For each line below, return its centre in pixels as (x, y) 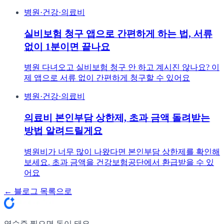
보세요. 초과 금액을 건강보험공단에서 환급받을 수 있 (119, 162)
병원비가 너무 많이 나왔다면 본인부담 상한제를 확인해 (122, 151)
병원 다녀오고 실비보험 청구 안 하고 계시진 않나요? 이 (122, 67)
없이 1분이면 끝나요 (67, 46)
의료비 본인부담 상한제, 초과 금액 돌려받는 (117, 118)
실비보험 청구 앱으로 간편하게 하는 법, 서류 (118, 33)
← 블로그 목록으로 (38, 191)
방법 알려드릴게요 (63, 131)
